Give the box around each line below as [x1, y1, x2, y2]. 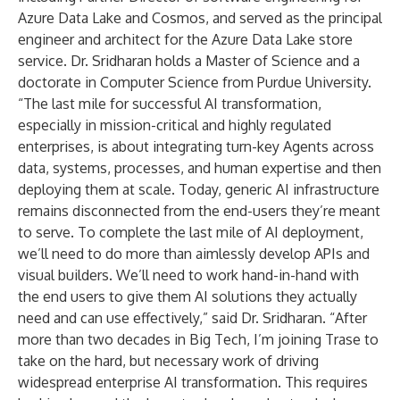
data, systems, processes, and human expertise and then [18, 159, 381, 177]
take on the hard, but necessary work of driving [18, 352, 319, 370]
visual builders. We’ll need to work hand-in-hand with [18, 266, 359, 284]
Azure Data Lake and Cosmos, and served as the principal [18, 9, 382, 27]
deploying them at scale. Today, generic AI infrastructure [18, 180, 379, 198]
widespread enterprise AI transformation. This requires [18, 373, 368, 391]
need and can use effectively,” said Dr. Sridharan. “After [18, 309, 367, 327]
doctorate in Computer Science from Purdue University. [18, 73, 371, 91]
